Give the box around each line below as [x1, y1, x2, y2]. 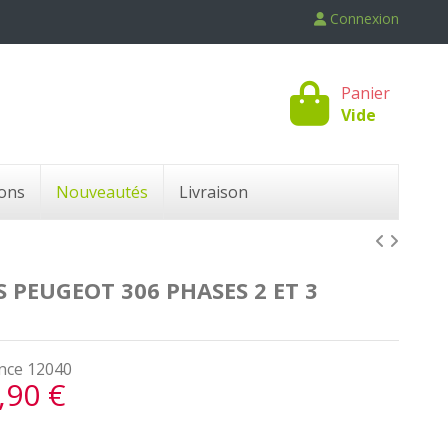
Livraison [179, 180, 248, 203]
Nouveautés [56, 180, 148, 203]
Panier [341, 81, 390, 104]
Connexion [330, 9, 399, 28]
